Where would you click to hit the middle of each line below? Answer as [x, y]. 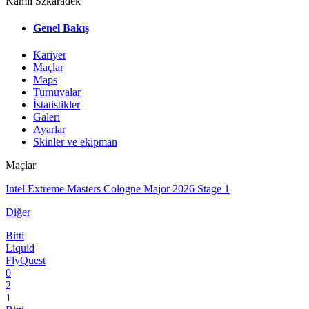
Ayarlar [49, 130]
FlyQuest [26, 261]
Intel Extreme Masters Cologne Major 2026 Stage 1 [118, 189]
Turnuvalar [57, 92]
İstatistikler [57, 105]
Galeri [47, 117]
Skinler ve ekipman [75, 142]
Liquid [20, 248]
